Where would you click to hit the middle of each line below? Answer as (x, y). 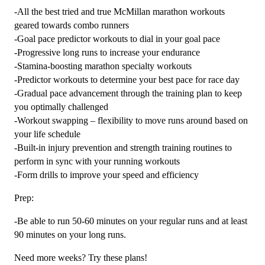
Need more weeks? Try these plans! (81, 257)
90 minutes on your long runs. (70, 234)
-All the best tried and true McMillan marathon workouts (119, 11)
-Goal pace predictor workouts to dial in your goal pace (117, 38)
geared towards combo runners (72, 25)
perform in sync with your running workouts (97, 161)
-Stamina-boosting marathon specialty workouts (103, 66)
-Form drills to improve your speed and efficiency (106, 174)
